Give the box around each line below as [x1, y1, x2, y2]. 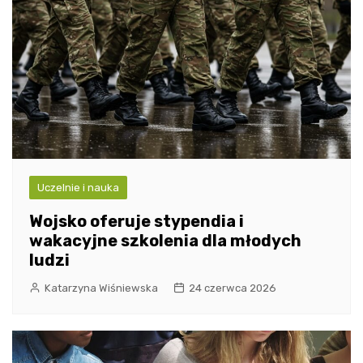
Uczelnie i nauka [37, 181, 119, 194]
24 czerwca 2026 [189, 281, 276, 294]
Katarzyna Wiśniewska [45, 281, 158, 294]
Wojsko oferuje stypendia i [29, 211, 244, 231]
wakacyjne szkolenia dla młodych [29, 230, 301, 250]
